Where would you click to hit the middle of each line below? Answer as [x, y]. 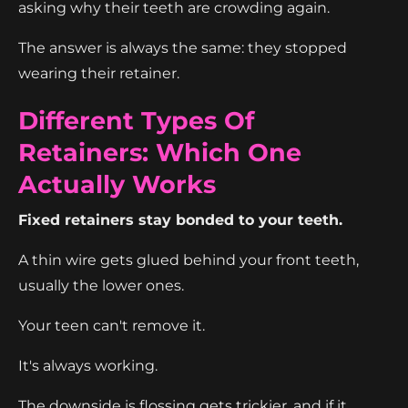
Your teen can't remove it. [112, 325]
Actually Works [117, 184]
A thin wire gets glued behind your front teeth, [189, 260]
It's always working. [88, 365]
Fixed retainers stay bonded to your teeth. [180, 219]
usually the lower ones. [101, 285]
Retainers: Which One [160, 152]
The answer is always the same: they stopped [183, 47]
